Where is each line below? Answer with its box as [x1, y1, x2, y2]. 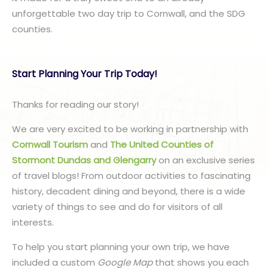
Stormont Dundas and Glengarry [12, 154, 156, 166]
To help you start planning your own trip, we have [12, 240, 230, 253]
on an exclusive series [159, 154, 255, 166]
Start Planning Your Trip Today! [12, 67, 157, 81]
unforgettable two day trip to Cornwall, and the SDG [12, 7, 245, 20]
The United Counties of [110, 138, 214, 151]
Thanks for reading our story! [12, 98, 141, 111]
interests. [12, 216, 61, 229]
